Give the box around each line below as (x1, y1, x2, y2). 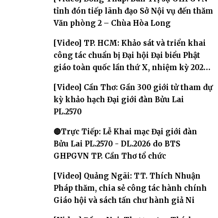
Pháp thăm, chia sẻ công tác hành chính (54, 183, 207, 193)
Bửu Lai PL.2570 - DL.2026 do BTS (54, 139, 181, 148)
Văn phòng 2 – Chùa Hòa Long (54, 18, 171, 28)
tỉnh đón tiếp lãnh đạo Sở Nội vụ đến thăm (54, 6, 213, 16)
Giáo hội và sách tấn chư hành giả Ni (54, 195, 195, 205)
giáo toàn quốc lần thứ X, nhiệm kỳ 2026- (54, 62, 212, 72)
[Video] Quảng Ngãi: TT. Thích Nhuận (54, 171, 200, 181)
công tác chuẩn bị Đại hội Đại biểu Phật (54, 50, 200, 60)
